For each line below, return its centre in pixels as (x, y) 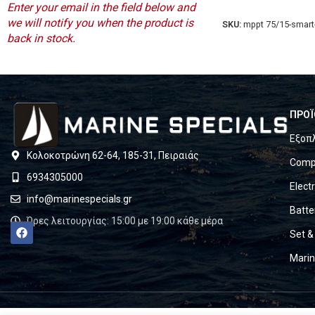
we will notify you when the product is (100, 22)
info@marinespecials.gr (79, 199)
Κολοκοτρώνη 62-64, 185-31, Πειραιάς (112, 155)
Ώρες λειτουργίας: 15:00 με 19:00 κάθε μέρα (124, 220)
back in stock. (41, 38)
